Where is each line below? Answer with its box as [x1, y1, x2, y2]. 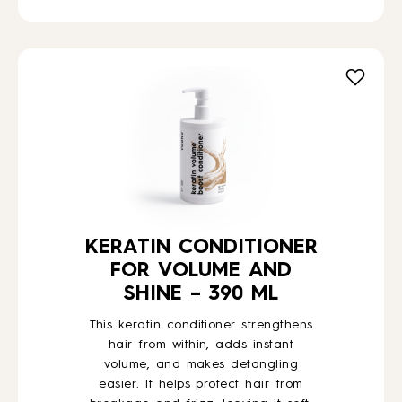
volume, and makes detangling [103, 358, 299, 371]
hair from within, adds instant [108, 338, 294, 351]
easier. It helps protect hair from [99, 378, 303, 390]
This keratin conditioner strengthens [89, 319, 313, 331]
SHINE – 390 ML [124, 284, 278, 304]
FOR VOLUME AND [110, 261, 292, 281]
